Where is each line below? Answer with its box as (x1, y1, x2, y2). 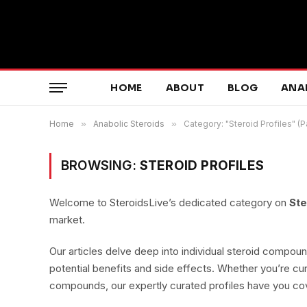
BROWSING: (61, 158, 140, 173)
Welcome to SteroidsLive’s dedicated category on (49, 196, 289, 209)
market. (49, 213, 85, 226)
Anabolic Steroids (93, 119, 164, 129)
